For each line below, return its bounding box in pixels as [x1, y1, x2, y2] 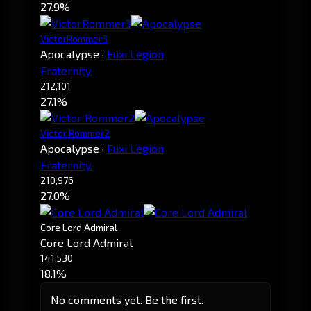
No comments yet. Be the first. [50, 293, 203, 307]
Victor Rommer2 [40, 126, 110, 139]
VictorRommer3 [40, 32, 108, 44]
